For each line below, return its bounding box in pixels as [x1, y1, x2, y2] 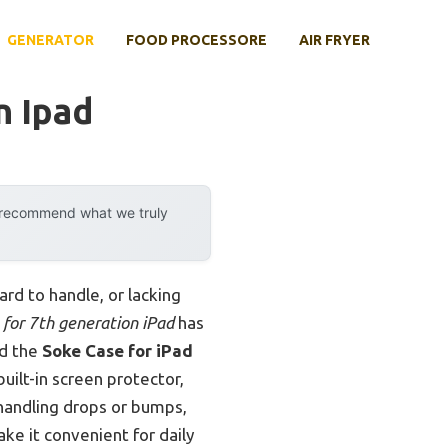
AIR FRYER [299, 32, 370, 48]
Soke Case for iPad [42, 341, 193, 361]
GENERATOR [7, 32, 94, 48]
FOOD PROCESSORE [126, 32, 267, 48]
